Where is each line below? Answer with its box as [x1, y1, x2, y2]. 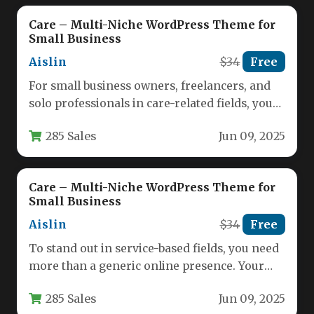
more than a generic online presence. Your [29, 259, 264, 273]
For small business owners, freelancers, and [29, 78, 271, 93]
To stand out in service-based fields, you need [29, 241, 279, 255]
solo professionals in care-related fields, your [29, 96, 278, 110]
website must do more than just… [29, 114, 210, 128]
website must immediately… [29, 276, 180, 290]
